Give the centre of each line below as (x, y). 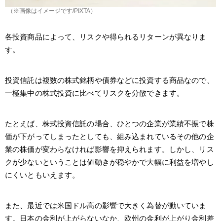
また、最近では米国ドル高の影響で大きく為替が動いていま (106, 205)
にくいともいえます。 (42, 175)
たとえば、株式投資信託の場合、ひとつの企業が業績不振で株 (110, 123)
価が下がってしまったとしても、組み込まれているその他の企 (110, 136)
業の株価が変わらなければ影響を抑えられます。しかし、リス (110, 149)
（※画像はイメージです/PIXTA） (52, 11)
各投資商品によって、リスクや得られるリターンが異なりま (106, 37)
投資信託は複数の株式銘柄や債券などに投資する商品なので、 (110, 80)
